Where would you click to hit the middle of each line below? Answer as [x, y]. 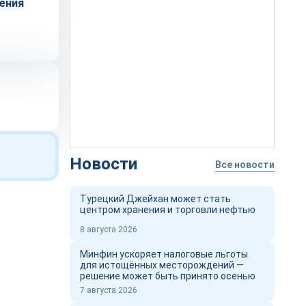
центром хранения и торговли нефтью [168, 210]
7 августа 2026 [109, 290]
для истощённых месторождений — [162, 265]
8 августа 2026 [109, 229]
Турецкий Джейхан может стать [155, 199]
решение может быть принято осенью [168, 276]
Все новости [245, 164]
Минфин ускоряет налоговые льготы [164, 254]
